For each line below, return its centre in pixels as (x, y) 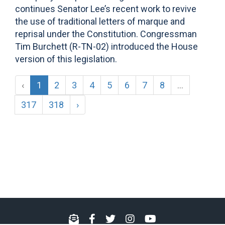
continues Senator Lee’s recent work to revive (106, 9)
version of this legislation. (66, 59)
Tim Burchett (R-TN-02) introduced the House (106, 46)
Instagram (155, 218)
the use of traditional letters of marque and (100, 21)
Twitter (130, 218)
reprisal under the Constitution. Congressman (106, 34)
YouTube (174, 218)
